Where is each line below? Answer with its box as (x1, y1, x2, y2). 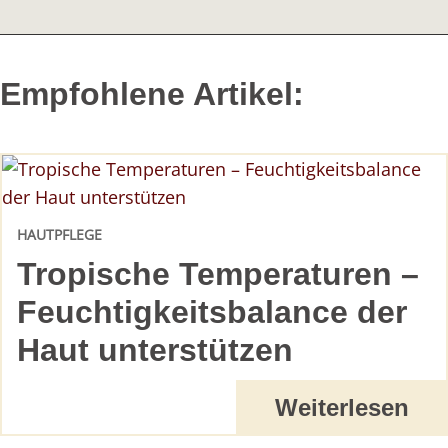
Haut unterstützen (17, 331, 293, 368)
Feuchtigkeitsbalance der (17, 293, 407, 330)
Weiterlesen (274, 393, 409, 421)
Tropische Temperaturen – (17, 255, 419, 292)
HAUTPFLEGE (17, 224, 102, 244)
